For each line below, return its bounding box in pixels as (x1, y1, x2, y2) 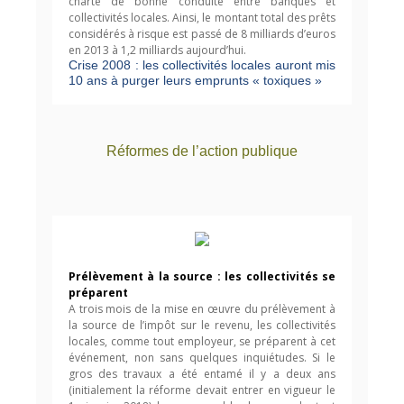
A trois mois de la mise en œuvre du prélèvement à (69, 301, 335, 317)
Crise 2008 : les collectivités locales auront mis (69, 58, 335, 72)
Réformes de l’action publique (106, 143, 298, 159)
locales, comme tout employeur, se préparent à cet (69, 334, 335, 349)
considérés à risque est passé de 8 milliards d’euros (69, 26, 335, 41)
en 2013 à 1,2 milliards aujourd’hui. (69, 42, 246, 58)
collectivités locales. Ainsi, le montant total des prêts (69, 10, 335, 25)
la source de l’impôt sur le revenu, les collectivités (69, 317, 335, 333)
